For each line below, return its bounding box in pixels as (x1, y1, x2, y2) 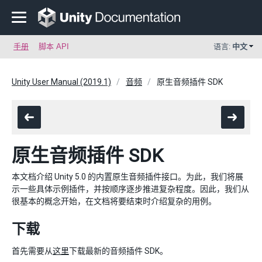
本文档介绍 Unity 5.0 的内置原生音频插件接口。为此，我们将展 (12, 172, 243, 181)
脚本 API (39, 42, 69, 51)
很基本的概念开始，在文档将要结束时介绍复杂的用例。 (12, 196, 216, 206)
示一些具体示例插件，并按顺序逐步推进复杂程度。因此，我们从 (12, 184, 249, 194)
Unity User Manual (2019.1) (12, 77, 111, 87)
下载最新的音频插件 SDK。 (69, 246, 168, 256)
